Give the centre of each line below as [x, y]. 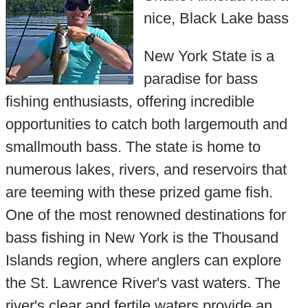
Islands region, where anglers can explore [143, 261]
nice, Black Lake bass [216, 18]
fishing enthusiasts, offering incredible [130, 102]
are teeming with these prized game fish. [139, 192]
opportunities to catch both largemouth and [146, 124]
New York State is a [209, 56]
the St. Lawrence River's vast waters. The [143, 283]
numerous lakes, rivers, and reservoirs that [146, 170]
